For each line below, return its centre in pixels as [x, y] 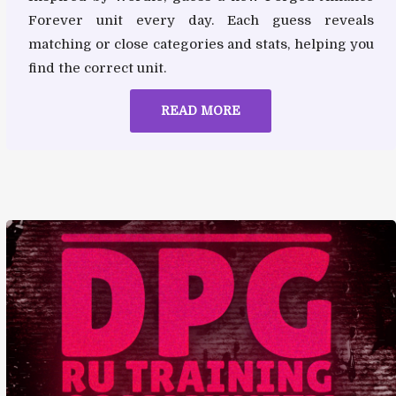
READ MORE [201, 110]
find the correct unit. [97, 68]
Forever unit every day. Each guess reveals [201, 20]
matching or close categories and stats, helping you [201, 44]
